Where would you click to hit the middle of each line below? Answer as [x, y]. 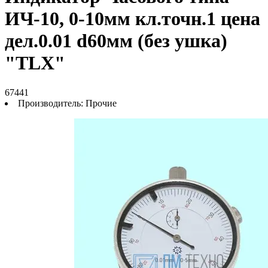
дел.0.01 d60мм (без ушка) [116, 41]
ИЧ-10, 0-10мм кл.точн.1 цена [133, 19]
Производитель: [52, 103]
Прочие [101, 103]
